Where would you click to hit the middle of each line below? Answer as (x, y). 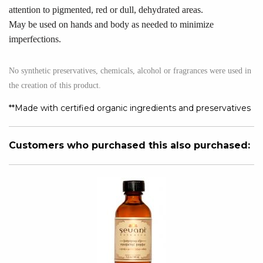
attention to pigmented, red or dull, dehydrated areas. (107, 10)
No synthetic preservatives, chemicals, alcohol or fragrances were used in (130, 71)
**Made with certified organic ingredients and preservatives (130, 108)
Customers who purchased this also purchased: (129, 146)
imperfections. (35, 39)
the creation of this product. (56, 86)
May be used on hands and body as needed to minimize (111, 25)
